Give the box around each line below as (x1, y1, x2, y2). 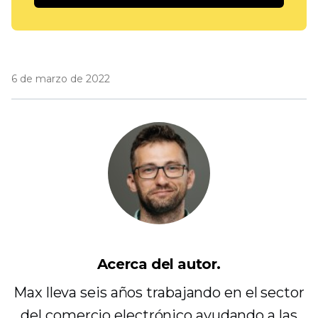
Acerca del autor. (97, 256, 221, 273)
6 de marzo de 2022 (11, 72, 110, 86)
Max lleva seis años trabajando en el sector (13, 284, 305, 302)
